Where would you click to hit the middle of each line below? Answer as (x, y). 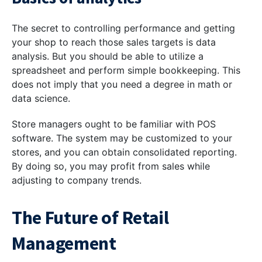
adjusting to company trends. (77, 180)
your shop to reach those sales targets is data (114, 42)
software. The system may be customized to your (122, 138)
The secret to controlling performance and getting (123, 28)
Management (64, 244)
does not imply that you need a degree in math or (122, 85)
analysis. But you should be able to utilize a (108, 56)
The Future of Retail (90, 218)
